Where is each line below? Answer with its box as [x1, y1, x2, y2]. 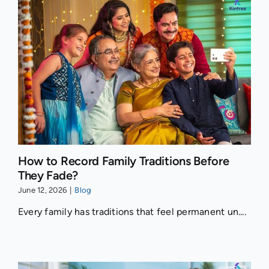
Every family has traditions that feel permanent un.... [17, 206, 246, 218]
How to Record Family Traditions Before [17, 154, 229, 169]
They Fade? [17, 168, 78, 183]
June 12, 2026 [17, 186, 67, 195]
